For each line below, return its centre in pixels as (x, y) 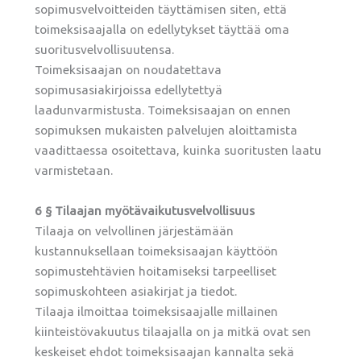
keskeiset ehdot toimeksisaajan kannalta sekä (165, 352)
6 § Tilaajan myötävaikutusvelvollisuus (145, 211)
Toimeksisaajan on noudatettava (129, 70)
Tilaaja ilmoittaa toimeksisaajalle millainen (157, 312)
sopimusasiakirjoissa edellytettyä (129, 90)
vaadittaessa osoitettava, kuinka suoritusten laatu (178, 151)
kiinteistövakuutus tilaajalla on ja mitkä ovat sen (173, 332)
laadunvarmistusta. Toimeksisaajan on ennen (163, 110)
